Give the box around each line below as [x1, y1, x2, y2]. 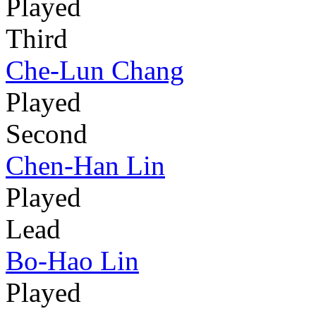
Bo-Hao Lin [6, 245, 139, 276]
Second [6, 119, 87, 150]
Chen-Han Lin [6, 150, 165, 181]
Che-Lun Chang [6, 55, 184, 86]
